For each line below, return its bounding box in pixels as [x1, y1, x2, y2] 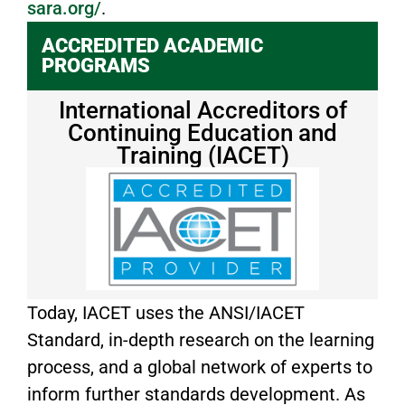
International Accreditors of [58, 97, 347, 125]
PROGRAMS [42, 54, 150, 78]
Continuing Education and [68, 119, 337, 147]
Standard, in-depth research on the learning [27, 329, 374, 352]
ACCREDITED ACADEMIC [42, 34, 263, 58]
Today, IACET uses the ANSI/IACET [27, 302, 305, 325]
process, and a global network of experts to [27, 356, 372, 379]
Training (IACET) [116, 142, 289, 170]
